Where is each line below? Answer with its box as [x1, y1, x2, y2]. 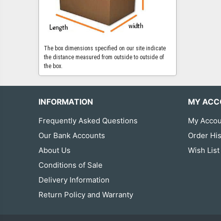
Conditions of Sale [38, 160, 103, 170]
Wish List [187, 146, 220, 155]
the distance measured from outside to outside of [44, 53, 164, 61]
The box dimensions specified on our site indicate [44, 44, 166, 52]
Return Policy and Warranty [38, 190, 134, 200]
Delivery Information [38, 175, 110, 185]
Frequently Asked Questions [38, 116, 138, 126]
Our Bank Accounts [38, 131, 106, 141]
